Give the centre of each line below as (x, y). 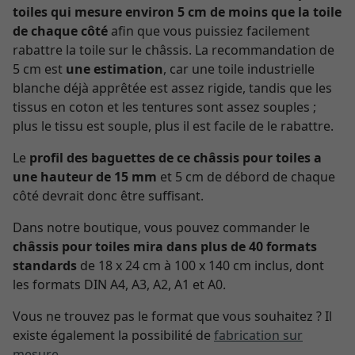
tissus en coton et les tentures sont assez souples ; (164, 107)
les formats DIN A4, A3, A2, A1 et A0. (119, 284)
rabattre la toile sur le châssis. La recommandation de (174, 50)
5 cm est (39, 69)
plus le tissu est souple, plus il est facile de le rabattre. (173, 126)
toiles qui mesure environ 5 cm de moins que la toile (177, 12)
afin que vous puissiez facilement (209, 31)
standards (45, 265)
